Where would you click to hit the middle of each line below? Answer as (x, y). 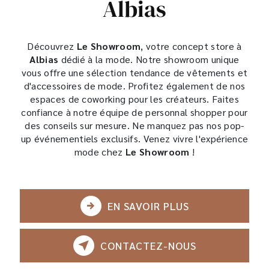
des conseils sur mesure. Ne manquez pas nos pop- (134, 125)
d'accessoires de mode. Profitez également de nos (134, 86)
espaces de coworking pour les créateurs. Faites (134, 99)
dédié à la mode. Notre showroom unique (149, 59)
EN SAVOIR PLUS (148, 206)
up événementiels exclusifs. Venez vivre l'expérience (134, 138)
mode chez (100, 152)
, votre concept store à (191, 46)
